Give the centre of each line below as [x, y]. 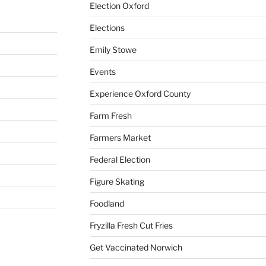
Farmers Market [120, 137]
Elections [107, 27]
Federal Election [120, 159]
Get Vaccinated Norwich [136, 247]
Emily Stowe [113, 49]
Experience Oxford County [140, 93]
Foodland [107, 203]
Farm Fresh [110, 115]
